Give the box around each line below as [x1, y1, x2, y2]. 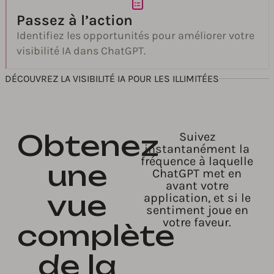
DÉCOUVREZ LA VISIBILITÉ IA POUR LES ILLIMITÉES [5, 72, 219, 84]
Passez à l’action [17, 11, 133, 29]
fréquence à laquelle [141, 154, 253, 168]
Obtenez [17, 128, 159, 163]
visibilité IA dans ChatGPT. [17, 43, 146, 57]
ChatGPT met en [152, 166, 242, 180]
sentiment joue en [146, 202, 248, 217]
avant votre [165, 178, 229, 193]
